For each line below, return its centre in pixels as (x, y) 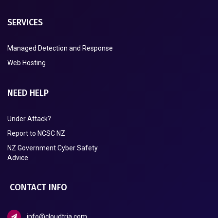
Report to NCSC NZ (36, 133)
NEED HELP (28, 93)
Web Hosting (27, 63)
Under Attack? (29, 118)
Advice (18, 157)
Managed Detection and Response (60, 48)
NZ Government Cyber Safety (53, 148)
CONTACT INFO (38, 187)
